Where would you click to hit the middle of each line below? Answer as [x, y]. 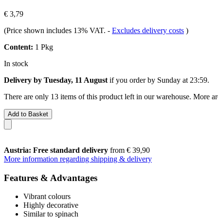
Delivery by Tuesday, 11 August [56, 80]
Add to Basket [28, 114]
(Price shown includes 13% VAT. [56, 30]
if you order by [132, 80]
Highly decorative [51, 205]
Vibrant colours [47, 197]
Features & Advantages [51, 178]
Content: [18, 47]
